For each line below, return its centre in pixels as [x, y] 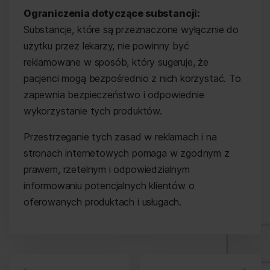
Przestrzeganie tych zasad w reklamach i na [120, 137]
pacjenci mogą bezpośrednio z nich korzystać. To [132, 78]
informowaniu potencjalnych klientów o [109, 186]
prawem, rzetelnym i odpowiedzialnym [107, 169]
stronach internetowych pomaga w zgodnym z [127, 153]
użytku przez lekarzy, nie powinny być [106, 46]
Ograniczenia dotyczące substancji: [112, 13]
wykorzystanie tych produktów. [93, 111]
